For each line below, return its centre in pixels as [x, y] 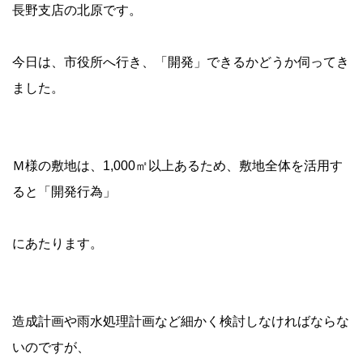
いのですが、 [51, 347]
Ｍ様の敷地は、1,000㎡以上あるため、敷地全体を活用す [177, 166]
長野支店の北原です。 [77, 10]
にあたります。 [58, 243]
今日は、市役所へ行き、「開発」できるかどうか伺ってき [181, 62]
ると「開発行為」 [64, 192]
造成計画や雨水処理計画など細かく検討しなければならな [181, 321]
